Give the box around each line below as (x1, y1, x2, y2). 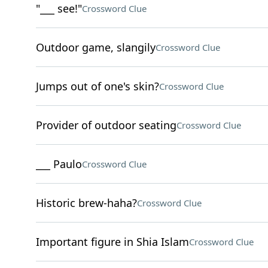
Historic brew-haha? (35, 196, 137, 210)
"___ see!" (35, 1, 82, 16)
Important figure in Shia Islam (35, 234, 189, 249)
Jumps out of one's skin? (35, 79, 159, 93)
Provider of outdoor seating (35, 118, 176, 132)
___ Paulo (35, 157, 82, 171)
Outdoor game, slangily (35, 40, 156, 54)
